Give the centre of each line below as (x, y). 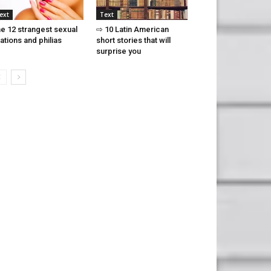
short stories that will (133, 41)
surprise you (118, 51)
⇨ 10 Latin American (132, 30)
